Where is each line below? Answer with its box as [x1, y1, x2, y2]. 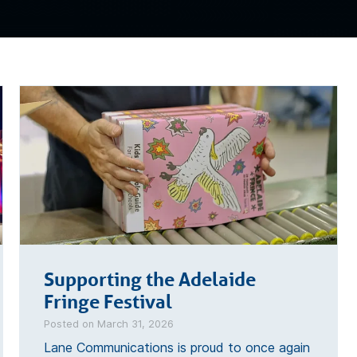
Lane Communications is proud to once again [44, 339, 310, 355]
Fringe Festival [44, 290, 172, 313]
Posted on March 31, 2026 [44, 318, 174, 330]
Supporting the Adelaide [44, 268, 256, 291]
